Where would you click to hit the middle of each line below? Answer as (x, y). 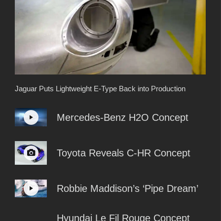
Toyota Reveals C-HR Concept (124, 153)
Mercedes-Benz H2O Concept (123, 117)
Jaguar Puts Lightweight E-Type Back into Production (100, 89)
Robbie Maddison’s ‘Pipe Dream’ (128, 188)
